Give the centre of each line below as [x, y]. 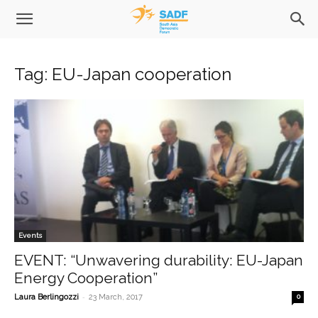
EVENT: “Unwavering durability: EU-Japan [159, 261]
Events [30, 236]
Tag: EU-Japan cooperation [123, 74]
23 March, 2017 [116, 297]
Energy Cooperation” [86, 278]
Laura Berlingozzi [46, 297]
